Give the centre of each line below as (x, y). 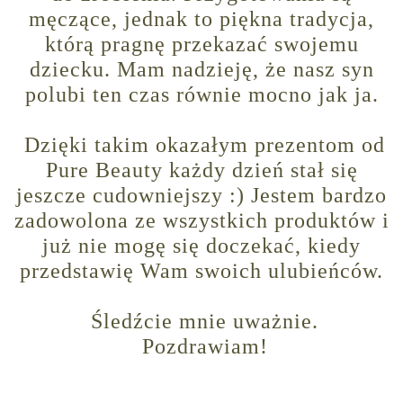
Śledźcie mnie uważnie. (201, 322)
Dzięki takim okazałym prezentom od (201, 145)
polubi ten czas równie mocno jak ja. (201, 95)
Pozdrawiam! (201, 347)
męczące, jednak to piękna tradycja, (201, 19)
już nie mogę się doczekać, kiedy (201, 246)
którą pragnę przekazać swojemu (201, 45)
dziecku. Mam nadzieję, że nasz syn (201, 70)
